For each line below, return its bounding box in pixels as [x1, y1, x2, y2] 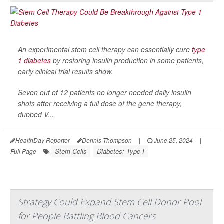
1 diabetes [18, 55, 51, 65]
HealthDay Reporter [15, 135, 70, 144]
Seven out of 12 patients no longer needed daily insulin [18, 87, 191, 97]
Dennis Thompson [82, 135, 132, 144]
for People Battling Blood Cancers [18, 209, 155, 222]
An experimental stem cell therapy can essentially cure [18, 44, 192, 54]
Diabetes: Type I [97, 146, 144, 156]
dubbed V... [18, 109, 54, 119]
